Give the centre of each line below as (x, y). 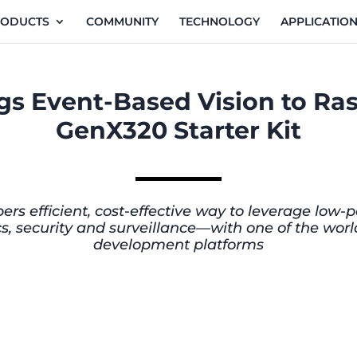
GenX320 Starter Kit (178, 130)
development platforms (178, 244)
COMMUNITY (122, 22)
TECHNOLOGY (220, 22)
